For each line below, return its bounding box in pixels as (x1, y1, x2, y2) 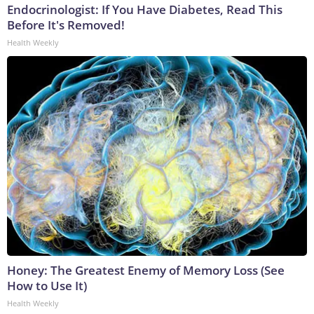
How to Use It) (7, 277, 87, 294)
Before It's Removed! (7, 16, 125, 33)
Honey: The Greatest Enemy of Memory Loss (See (7, 261, 285, 278)
